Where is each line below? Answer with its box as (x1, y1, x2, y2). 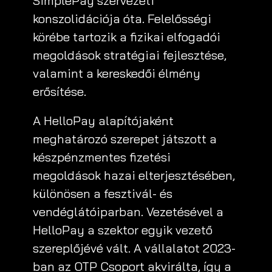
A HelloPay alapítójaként (33, 113, 174, 128)
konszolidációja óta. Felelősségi (33, 11, 211, 26)
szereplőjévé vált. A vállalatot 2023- (33, 240, 236, 256)
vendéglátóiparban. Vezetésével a (33, 204, 223, 219)
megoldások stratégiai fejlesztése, (33, 47, 226, 63)
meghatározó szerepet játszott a (33, 131, 217, 146)
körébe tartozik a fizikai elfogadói (33, 29, 220, 44)
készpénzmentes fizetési (33, 149, 171, 165)
